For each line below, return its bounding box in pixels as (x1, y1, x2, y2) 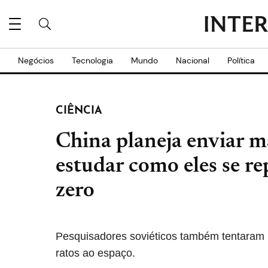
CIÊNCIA (56, 105, 102, 117)
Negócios (18, 55, 54, 66)
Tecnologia (72, 55, 113, 66)
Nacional (176, 55, 209, 66)
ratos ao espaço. (56, 247, 135, 259)
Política (227, 55, 255, 66)
